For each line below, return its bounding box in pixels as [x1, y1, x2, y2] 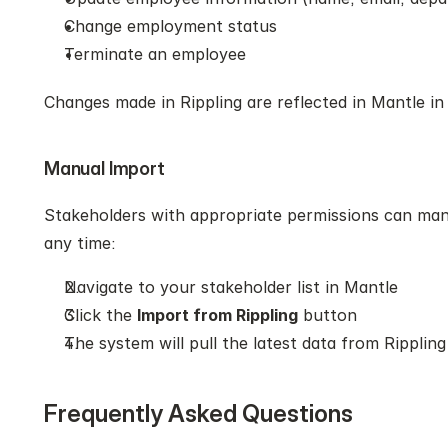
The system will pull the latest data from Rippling [64, 333, 446, 353]
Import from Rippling [137, 305, 298, 325]
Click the [64, 305, 137, 325]
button [298, 305, 357, 325]
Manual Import [44, 158, 165, 179]
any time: [44, 233, 116, 253]
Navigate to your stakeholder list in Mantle [64, 277, 398, 297]
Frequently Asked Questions [44, 399, 353, 428]
